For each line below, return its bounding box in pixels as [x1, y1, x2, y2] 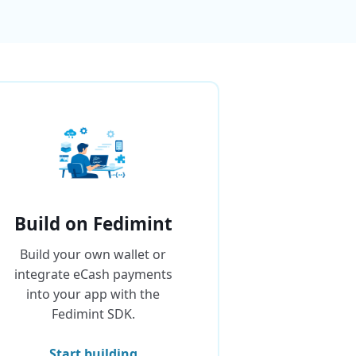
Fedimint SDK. [51, 305, 135, 323]
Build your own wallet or [20, 246, 167, 263]
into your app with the [26, 285, 161, 303]
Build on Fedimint [14, 211, 172, 236]
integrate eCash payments [14, 265, 172, 283]
